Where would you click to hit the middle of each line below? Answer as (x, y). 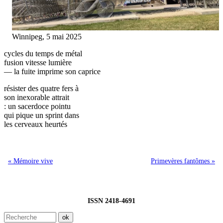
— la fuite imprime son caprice (52, 71)
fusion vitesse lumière (38, 62)
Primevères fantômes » (183, 161)
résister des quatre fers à (41, 88)
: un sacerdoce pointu (37, 106)
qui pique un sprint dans (42, 115)
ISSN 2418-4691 (111, 201)
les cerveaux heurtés (36, 124)
